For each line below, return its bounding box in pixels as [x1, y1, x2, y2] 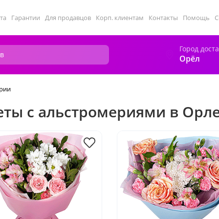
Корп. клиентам [96, 13, 144, 22]
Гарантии [11, 13, 40, 22]
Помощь [183, 13, 210, 22]
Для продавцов [45, 13, 91, 22]
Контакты [149, 13, 178, 22]
